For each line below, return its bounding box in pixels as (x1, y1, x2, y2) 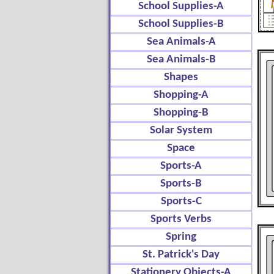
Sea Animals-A (146, 36, 216, 48)
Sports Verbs (150, 213, 212, 225)
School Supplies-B (138, 18, 224, 30)
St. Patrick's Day (143, 249, 220, 261)
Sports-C (160, 196, 202, 207)
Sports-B (160, 178, 202, 190)
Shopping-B (154, 107, 209, 119)
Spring (166, 231, 196, 243)
